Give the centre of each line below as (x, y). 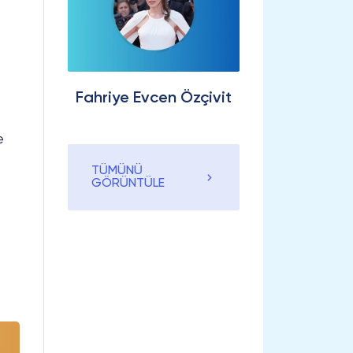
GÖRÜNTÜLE (128, 183)
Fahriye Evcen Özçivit (154, 98)
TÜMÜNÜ (117, 171)
